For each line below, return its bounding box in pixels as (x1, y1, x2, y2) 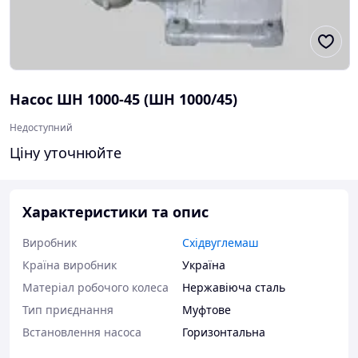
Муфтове (182, 302, 231, 317)
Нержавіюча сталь (182, 280, 285, 295)
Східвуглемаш (182, 235, 259, 250)
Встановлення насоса (22, 324, 141, 340)
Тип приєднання (22, 302, 113, 317)
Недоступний (10, 121, 73, 134)
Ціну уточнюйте (10, 143, 121, 162)
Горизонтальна (182, 324, 265, 340)
